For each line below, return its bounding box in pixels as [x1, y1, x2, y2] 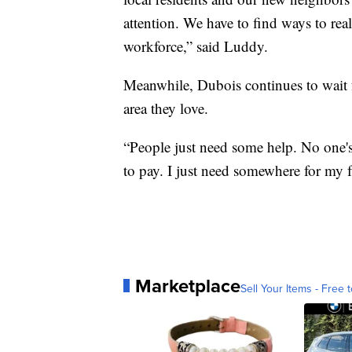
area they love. [123, 97, 208, 118]
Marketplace [135, 271, 240, 299]
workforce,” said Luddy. [123, 35, 268, 56]
